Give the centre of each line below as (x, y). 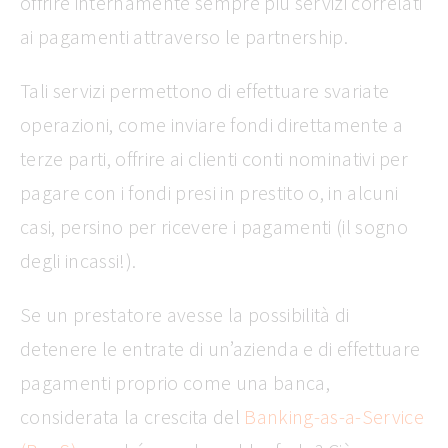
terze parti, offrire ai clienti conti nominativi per (214, 158)
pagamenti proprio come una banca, (175, 382)
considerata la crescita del (132, 416)
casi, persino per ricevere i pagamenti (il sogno (214, 226)
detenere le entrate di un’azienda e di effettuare (220, 348)
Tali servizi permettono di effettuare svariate (205, 90)
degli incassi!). (78, 260)
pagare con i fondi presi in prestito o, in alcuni (209, 192)
